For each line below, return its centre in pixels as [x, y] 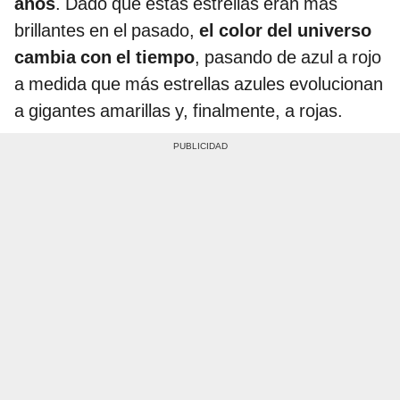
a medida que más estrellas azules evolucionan [199, 83]
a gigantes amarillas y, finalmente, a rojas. [179, 110]
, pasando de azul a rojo [288, 57]
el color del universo [283, 30]
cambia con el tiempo [104, 57]
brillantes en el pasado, [104, 30]
